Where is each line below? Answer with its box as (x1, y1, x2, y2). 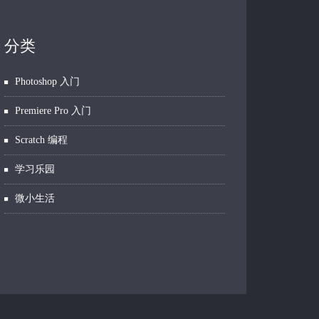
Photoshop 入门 (15, 76, 80, 87)
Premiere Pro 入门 (15, 105, 91, 116)
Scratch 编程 (15, 135, 68, 145)
